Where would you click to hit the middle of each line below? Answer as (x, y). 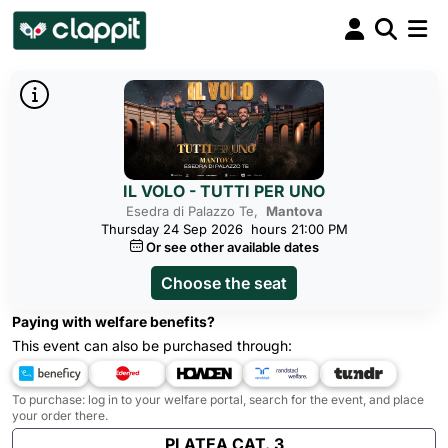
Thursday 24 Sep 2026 (171, 229)
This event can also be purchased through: (152, 345)
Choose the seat (224, 283)
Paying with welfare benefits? (113, 321)
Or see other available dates (232, 247)
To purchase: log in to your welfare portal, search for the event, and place (218, 399)
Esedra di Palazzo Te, (195, 211)
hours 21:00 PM (299, 229)
